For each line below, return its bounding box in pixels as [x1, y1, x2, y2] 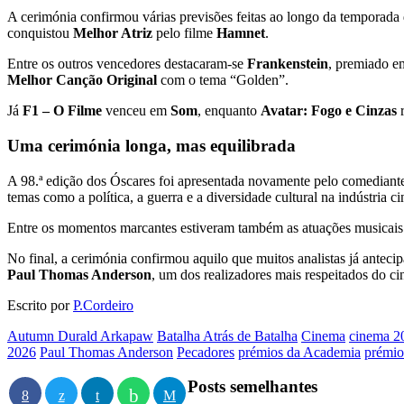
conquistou [7, 25, 73, 41]
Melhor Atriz [73, 25, 152, 41]
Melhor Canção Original [7, 72, 157, 88]
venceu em [102, 103, 170, 119]
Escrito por [7, 297, 73, 313]
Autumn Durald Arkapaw [7, 327, 153, 344]
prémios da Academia [238, 344, 361, 360]
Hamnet [216, 25, 265, 41]
